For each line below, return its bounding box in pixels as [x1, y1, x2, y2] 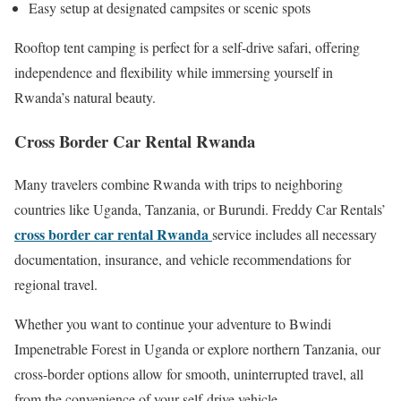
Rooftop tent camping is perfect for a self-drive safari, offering [14, 37, 360, 56]
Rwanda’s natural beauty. [14, 87, 156, 107]
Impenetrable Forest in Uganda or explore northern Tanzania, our [14, 339, 380, 359]
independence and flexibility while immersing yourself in [14, 62, 333, 81]
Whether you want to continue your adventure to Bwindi [14, 314, 331, 334]
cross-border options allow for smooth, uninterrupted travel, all [14, 364, 363, 384]
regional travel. [14, 275, 98, 294]
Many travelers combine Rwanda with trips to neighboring [14, 175, 343, 194]
